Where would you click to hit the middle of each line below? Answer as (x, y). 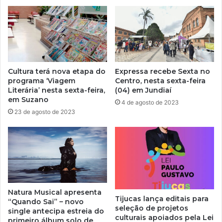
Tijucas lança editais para (162, 199)
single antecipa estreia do (56, 211)
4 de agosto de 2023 (150, 103)
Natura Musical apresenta (55, 193)
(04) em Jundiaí (143, 90)
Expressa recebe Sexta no (163, 72)
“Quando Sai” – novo (46, 202)
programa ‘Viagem (42, 81)
